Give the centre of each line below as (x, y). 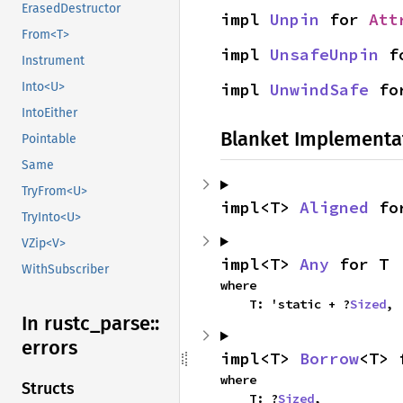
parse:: (130, 324)
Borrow (329, 358)
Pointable (49, 139)
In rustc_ (61, 324)
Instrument (53, 61)
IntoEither (49, 113)
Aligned (334, 207)
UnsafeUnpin (324, 54)
